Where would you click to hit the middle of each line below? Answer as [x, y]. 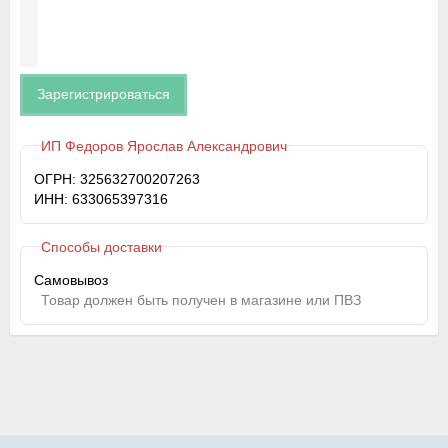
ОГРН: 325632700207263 [117, 179]
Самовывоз [71, 280]
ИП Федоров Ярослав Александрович [163, 145]
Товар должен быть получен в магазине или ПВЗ [200, 300]
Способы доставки [101, 246]
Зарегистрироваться [103, 94]
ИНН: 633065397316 [101, 199]
